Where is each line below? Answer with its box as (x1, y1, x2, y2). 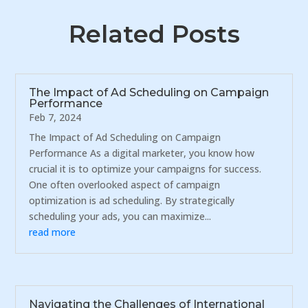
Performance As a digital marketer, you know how (29, 146, 255, 159)
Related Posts (68, 19, 240, 49)
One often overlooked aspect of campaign (29, 177, 221, 191)
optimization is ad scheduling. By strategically (29, 193, 235, 207)
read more (29, 225, 76, 239)
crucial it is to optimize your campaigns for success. (29, 162, 262, 175)
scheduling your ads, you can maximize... (29, 209, 212, 223)
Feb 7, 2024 (29, 110, 82, 124)
